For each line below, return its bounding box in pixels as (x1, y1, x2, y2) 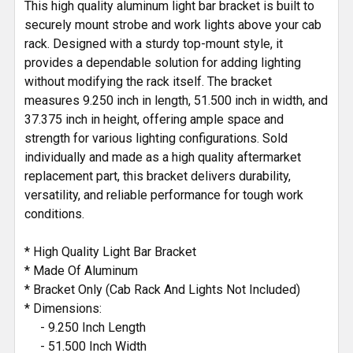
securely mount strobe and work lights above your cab (24, 17, 321, 32)
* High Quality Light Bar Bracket (24, 243, 196, 259)
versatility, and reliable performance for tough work (24, 187, 303, 203)
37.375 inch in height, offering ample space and (24, 111, 284, 127)
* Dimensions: (24, 300, 102, 316)
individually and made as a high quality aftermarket (24, 149, 301, 165)
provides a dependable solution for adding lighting (24, 54, 301, 70)
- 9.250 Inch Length (24, 319, 146, 335)
